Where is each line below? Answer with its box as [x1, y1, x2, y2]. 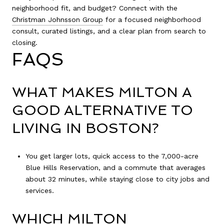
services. [25, 186, 54, 195]
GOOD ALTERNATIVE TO [12, 101, 193, 118]
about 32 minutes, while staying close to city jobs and [25, 175, 209, 183]
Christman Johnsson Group [12, 15, 103, 24]
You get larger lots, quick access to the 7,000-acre [25, 152, 198, 160]
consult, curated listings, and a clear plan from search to [12, 27, 206, 35]
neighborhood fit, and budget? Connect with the [12, 4, 177, 12]
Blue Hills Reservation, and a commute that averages [25, 163, 205, 172]
